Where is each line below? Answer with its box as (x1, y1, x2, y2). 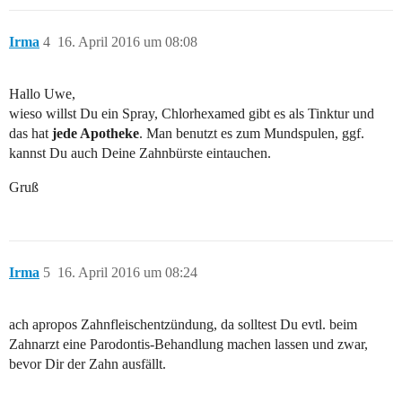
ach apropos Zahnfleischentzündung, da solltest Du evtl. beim (9, 316, 357, 332)
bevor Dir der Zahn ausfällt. (9, 355, 166, 371)
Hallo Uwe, (9, 85, 75, 101)
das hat (9, 125, 52, 141)
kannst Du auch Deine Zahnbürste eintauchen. (9, 144, 271, 161)
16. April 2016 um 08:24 (57, 264, 197, 280)
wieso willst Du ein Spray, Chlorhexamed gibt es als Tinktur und (9, 105, 374, 121)
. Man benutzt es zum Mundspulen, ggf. (139, 125, 364, 141)
